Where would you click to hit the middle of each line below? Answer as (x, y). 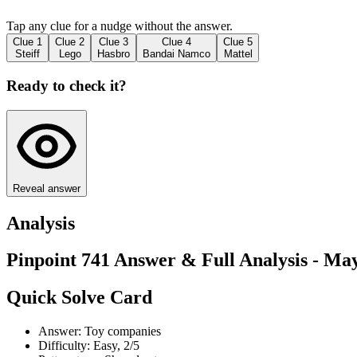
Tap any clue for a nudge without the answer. (120, 26)
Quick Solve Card (79, 298)
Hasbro (114, 54)
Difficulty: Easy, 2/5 (89, 346)
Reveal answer (47, 188)
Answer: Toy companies (100, 331)
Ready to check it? (67, 85)
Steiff (27, 54)
